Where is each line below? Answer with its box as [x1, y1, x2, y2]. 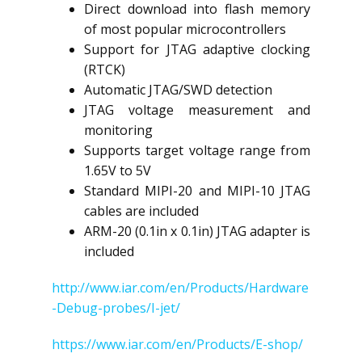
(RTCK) [84, 61, 125, 78]
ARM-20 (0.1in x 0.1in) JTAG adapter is [84, 222, 310, 240]
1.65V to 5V [84, 162, 151, 179]
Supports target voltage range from [84, 141, 310, 159]
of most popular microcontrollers [84, 20, 286, 38]
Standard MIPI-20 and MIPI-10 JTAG [84, 182, 310, 200]
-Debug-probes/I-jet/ [52, 299, 180, 317]
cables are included [84, 202, 199, 220]
